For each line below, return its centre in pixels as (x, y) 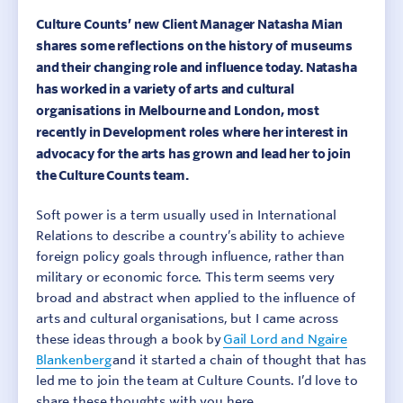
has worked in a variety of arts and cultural (165, 89)
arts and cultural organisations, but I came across (187, 318)
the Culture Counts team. (112, 175)
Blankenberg (74, 360)
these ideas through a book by (130, 339)
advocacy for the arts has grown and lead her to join (193, 153)
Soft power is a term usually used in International (186, 215)
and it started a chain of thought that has (238, 360)
